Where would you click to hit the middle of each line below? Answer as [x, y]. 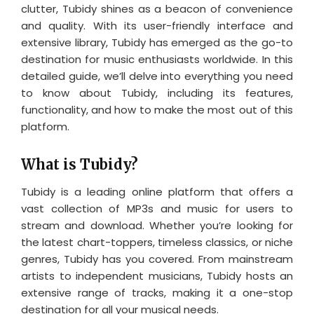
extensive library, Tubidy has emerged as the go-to [157, 42]
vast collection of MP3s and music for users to [157, 208]
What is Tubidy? [80, 164]
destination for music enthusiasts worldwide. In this [157, 59]
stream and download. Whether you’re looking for [157, 225]
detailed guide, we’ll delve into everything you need [157, 76]
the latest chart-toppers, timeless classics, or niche [157, 242]
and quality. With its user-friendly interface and [157, 25]
